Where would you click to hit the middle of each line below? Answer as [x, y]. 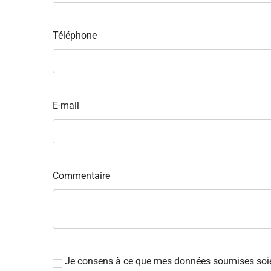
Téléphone [75, 36]
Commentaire [81, 176]
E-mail [66, 106]
